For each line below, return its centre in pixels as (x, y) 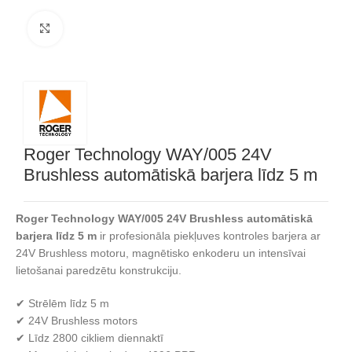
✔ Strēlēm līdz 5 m (62, 303)
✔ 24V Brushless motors (77, 321)
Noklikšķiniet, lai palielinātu (130, 29)
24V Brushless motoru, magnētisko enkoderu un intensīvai (161, 253)
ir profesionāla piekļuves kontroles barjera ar (209, 236)
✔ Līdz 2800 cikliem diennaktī (90, 338)
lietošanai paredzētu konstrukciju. (99, 270)
